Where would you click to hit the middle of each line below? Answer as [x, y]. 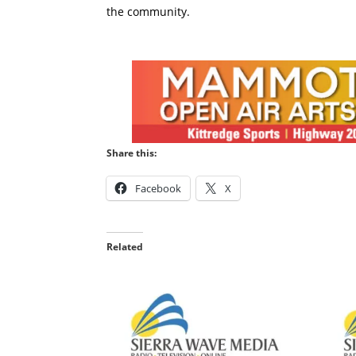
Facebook [159, 189]
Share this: [132, 153]
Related [125, 247]
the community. [149, 12]
